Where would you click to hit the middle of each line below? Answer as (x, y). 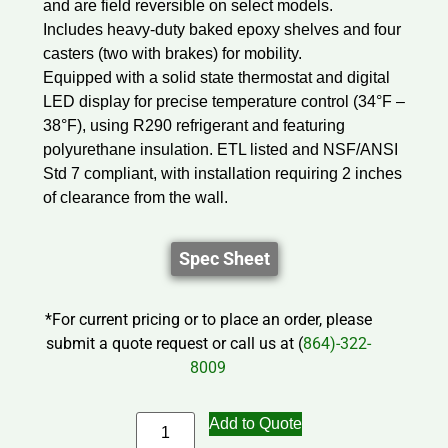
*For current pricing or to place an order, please (208, 319)
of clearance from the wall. (135, 197)
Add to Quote (255, 423)
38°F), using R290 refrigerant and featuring (193, 125)
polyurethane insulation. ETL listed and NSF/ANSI (220, 149)
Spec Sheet (224, 258)
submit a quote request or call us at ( (174, 343)
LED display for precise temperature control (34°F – (223, 101)
